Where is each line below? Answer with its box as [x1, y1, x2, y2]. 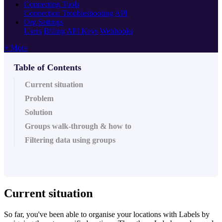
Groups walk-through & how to [25, 121, 131, 130]
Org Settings [24, 17, 63, 26]
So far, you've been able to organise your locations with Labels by [4, 210, 210, 219]
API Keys [66, 26, 98, 35]
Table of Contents [14, 62, 81, 72]
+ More [4, 43, 27, 52]
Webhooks [100, 26, 133, 35]
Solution [25, 108, 53, 116]
